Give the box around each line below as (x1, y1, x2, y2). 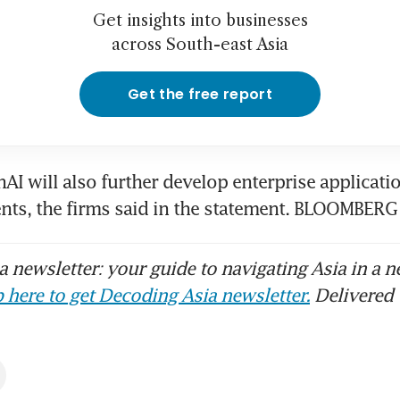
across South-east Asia (112, 35, 288, 55)
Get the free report (127, 84, 273, 105)
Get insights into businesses (92, 11, 308, 31)
